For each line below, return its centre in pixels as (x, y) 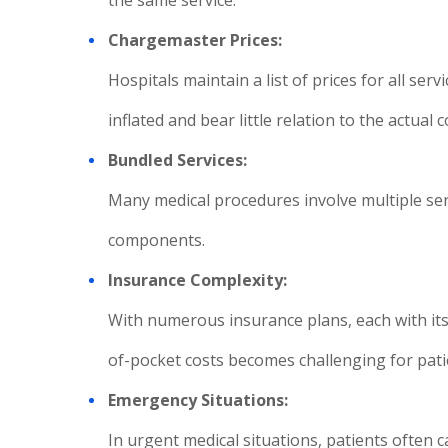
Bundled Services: (179, 160)
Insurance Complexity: (199, 280)
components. (156, 240)
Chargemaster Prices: (197, 40)
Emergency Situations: (200, 400)
